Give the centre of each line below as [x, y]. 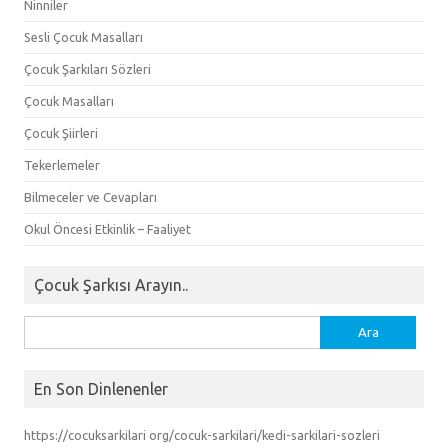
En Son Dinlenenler [101, 388]
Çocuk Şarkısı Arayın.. [111, 284]
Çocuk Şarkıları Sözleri [87, 68]
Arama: [44, 326]
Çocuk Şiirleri [61, 132]
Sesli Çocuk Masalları [83, 36]
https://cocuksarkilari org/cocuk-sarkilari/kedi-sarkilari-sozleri [202, 434]
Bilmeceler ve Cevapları [90, 196]
